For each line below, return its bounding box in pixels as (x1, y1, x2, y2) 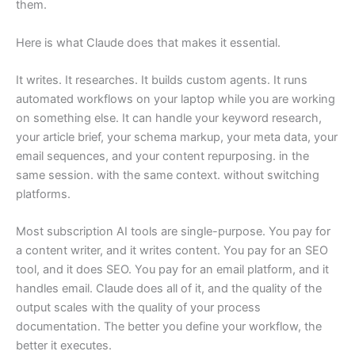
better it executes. (16, 338, 112, 353)
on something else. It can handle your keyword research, (16, 111, 322, 126)
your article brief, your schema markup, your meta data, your (16, 130, 338, 145)
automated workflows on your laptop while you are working (16, 92, 335, 107)
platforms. (16, 187, 71, 202)
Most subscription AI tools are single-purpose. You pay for (16, 224, 330, 239)
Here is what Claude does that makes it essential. (16, 35, 281, 50)
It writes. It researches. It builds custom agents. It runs (16, 73, 307, 88)
